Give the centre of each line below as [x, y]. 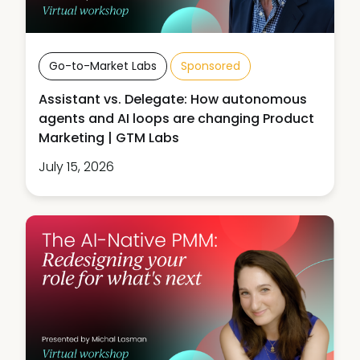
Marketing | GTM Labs [109, 138]
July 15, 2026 [76, 167]
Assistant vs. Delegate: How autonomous [173, 100]
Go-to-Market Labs [103, 66]
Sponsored [211, 66]
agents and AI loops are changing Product [176, 119]
